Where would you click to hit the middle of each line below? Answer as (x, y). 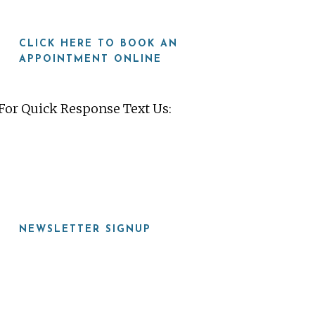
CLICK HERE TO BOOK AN (98, 44)
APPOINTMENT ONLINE (90, 59)
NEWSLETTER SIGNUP (85, 230)
